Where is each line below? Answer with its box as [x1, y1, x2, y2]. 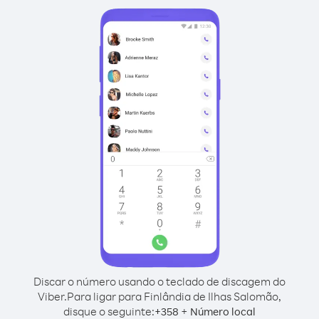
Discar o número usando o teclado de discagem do [33, 274, 286, 288]
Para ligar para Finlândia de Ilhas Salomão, [67, 289, 281, 303]
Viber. [38, 289, 67, 303]
